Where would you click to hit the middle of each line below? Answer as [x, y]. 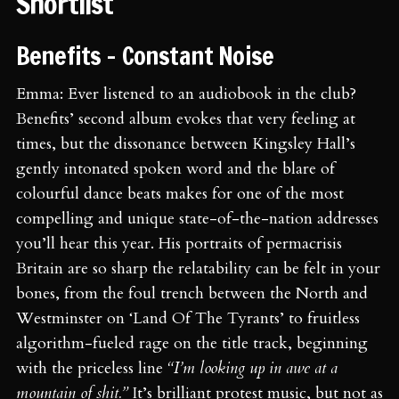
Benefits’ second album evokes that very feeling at [186, 118]
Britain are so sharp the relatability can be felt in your [198, 268]
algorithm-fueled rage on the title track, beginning [192, 343]
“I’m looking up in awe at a [252, 368]
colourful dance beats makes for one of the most [180, 193]
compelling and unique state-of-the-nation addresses [197, 218]
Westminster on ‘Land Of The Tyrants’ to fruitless [188, 318]
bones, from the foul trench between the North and [192, 293]
